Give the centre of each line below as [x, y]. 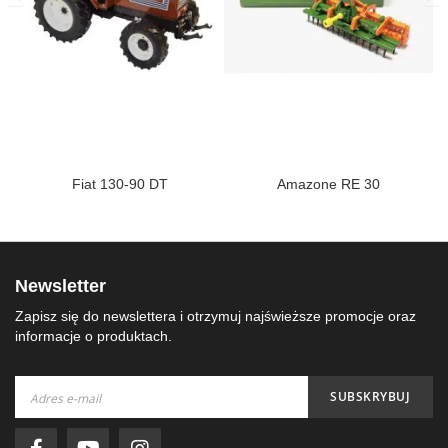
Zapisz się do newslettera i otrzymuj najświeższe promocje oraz [215, 316]
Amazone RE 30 [328, 184]
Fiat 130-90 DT [119, 184]
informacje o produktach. [93, 336]
